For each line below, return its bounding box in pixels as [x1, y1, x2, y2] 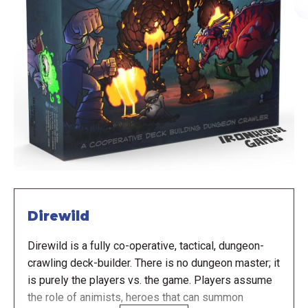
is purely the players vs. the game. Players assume [27, 273, 272, 287]
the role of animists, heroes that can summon [27, 290, 243, 304]
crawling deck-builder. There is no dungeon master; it [27, 256, 280, 269]
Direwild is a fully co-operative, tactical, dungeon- [27, 239, 264, 252]
